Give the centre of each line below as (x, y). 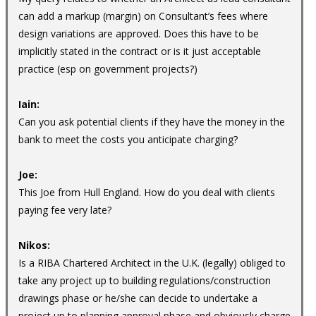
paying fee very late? (65, 209)
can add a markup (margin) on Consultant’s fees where (143, 16)
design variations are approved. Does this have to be (139, 33)
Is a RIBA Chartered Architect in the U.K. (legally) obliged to (152, 262)
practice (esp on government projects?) (108, 68)
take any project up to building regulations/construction (145, 280)
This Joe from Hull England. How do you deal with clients (147, 192)
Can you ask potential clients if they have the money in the (152, 121)
